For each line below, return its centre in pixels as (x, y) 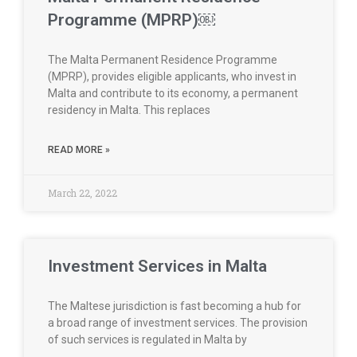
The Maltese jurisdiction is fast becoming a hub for (175, 306)
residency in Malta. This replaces (129, 110)
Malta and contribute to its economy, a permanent (173, 93)
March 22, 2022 (82, 193)
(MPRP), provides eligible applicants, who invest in (172, 76)
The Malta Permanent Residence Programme (163, 60)
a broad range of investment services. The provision (178, 323)
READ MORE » (79, 150)
